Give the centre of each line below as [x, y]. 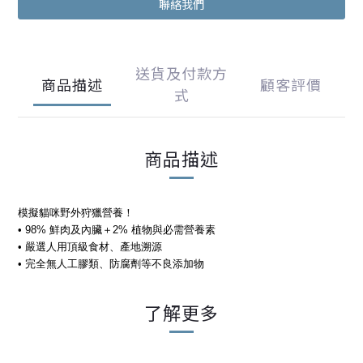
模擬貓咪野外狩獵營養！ [76, 213]
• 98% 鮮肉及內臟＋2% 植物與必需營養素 [117, 230]
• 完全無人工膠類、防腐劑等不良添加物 [111, 264]
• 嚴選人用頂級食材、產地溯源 [90, 247]
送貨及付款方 [181, 73]
